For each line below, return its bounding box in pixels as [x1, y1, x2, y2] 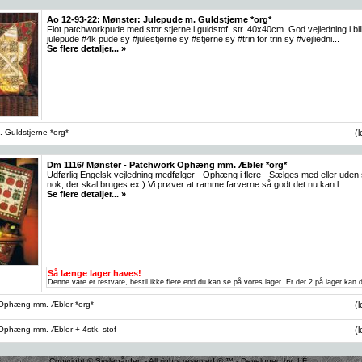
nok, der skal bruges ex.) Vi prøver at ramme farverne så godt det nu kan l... [47, 179, 346, 189]
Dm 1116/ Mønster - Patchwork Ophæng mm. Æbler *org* [47, 159, 287, 170]
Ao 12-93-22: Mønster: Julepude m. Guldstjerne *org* [47, 14, 271, 24]
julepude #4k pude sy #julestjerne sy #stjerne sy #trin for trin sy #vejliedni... [47, 33, 339, 44]
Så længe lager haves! [48, 267, 141, 278]
